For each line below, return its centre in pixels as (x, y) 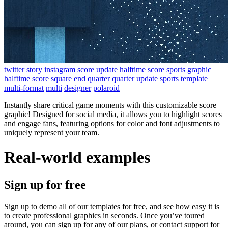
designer (78, 88)
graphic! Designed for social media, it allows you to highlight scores (113, 114)
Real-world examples (77, 158)
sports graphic (189, 69)
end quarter (92, 78)
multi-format (24, 88)
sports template (184, 78)
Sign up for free (45, 184)
